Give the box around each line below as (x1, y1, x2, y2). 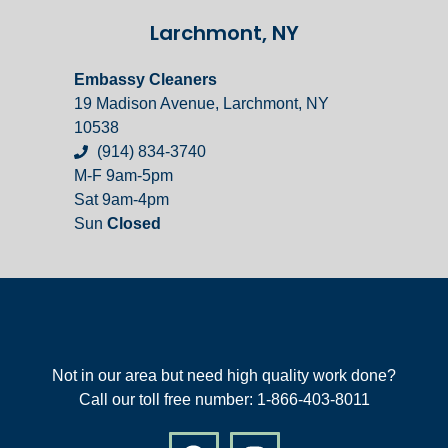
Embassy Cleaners (74, 71, 217, 89)
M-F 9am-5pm (74, 167, 173, 185)
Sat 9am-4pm (74, 191, 169, 209)
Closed (107, 215, 161, 233)
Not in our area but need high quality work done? (52, 367, 396, 385)
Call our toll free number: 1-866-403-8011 (78, 391, 370, 409)
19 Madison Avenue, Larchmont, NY (74, 95, 329, 113)
